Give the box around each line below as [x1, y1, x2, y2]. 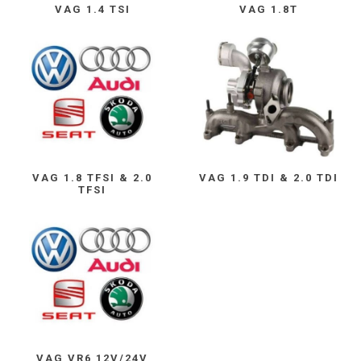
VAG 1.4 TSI [54, 2, 131, 15]
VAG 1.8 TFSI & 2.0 [32, 172, 153, 185]
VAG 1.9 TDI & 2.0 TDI [198, 172, 338, 185]
